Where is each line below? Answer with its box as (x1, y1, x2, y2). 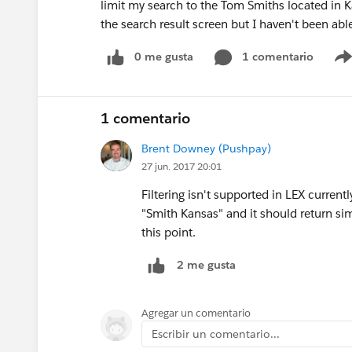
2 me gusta (177, 258, 236, 273)
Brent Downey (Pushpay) (141, 141, 271, 156)
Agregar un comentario (141, 306, 251, 320)
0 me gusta (134, 49, 193, 64)
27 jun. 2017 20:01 (141, 159, 222, 173)
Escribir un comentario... (152, 326, 280, 341)
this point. (141, 224, 196, 240)
